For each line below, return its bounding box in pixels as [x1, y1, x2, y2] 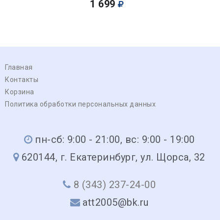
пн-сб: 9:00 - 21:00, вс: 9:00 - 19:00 [35, 133, 195, 145]
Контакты [5, 75, 38, 83]
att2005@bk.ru [82, 196, 149, 208]
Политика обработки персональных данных [5, 100, 156, 108]
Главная [5, 63, 33, 71]
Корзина [5, 87, 34, 96]
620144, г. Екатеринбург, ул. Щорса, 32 [21, 151, 205, 163]
